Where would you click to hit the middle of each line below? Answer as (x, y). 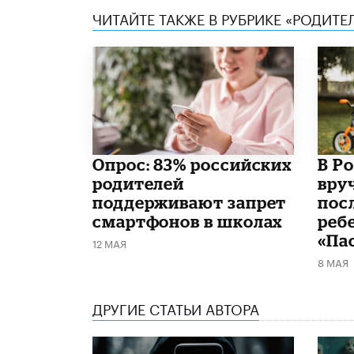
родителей (139, 183)
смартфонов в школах (188, 221)
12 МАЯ (109, 242)
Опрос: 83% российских (193, 164)
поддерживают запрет (190, 202)
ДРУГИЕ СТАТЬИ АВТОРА (176, 307)
